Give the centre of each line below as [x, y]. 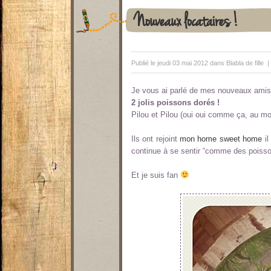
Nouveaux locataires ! [186, 20]
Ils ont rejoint [156, 139]
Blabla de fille [245, 63]
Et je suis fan [156, 175]
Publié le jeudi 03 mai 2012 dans [179, 63]
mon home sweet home [221, 139]
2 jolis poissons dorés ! [175, 103]
